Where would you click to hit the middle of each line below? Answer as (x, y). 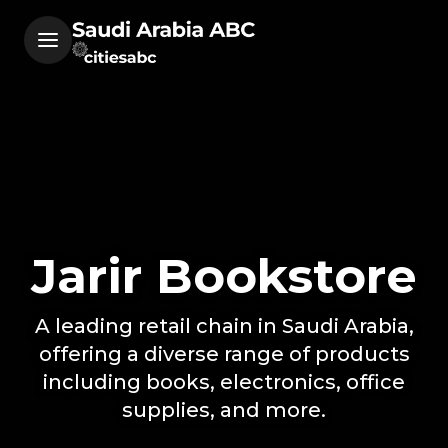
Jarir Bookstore (224, 276)
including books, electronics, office (224, 382)
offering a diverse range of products (224, 354)
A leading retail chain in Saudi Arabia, (224, 326)
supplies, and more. (224, 410)
